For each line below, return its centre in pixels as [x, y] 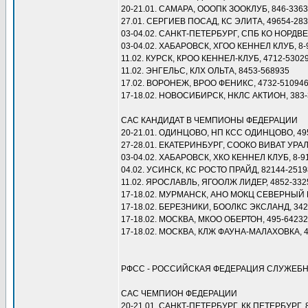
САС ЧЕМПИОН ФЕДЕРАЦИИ [179, 294]
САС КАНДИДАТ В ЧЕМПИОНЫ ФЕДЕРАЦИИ [209, 120]
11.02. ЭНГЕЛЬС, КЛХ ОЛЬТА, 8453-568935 [205, 71]
